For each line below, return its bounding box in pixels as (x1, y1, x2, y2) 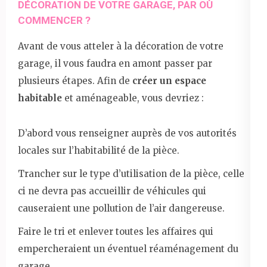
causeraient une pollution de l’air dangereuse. (18, 202, 225, 214)
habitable (18, 92, 64, 104)
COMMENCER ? (18, 14, 91, 26)
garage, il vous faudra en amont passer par (18, 57, 212, 69)
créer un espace (130, 74, 206, 86)
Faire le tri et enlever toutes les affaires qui (18, 225, 213, 237)
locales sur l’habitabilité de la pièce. (18, 144, 179, 156)
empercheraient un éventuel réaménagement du (18, 243, 238, 254)
